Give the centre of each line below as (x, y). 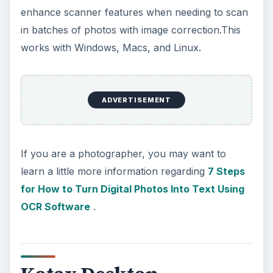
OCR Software (55, 206)
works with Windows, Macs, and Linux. (111, 48)
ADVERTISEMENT (136, 100)
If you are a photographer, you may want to (123, 153)
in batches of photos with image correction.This (130, 30)
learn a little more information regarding (114, 171)
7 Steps (226, 171)
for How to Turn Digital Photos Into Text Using (132, 189)
